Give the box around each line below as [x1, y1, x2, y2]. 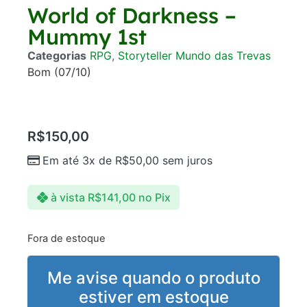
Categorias [27, 49, 86, 63]
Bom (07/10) [27, 65, 91, 79]
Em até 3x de [42, 153, 115, 167]
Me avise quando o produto [47, 268, 260, 288]
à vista [50, 190, 85, 204]
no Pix [138, 190, 171, 204]
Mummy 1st [27, 23, 147, 51]
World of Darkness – [27, 2, 236, 29]
